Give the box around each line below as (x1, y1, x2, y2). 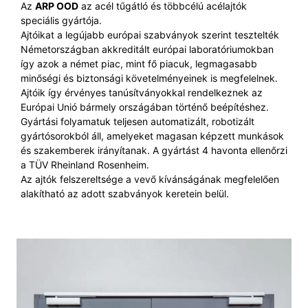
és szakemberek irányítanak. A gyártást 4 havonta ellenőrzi (21, 144, 287, 157)
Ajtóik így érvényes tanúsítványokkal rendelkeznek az (21, 87, 263, 99)
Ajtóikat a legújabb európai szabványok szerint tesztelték (21, 29, 279, 41)
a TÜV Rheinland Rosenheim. (21, 159, 149, 171)
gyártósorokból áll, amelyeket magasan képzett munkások (21, 130, 284, 142)
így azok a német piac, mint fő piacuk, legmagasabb (21, 58, 257, 70)
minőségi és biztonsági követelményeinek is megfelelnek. (21, 72, 278, 85)
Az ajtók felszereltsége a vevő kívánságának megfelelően (21, 173, 279, 186)
